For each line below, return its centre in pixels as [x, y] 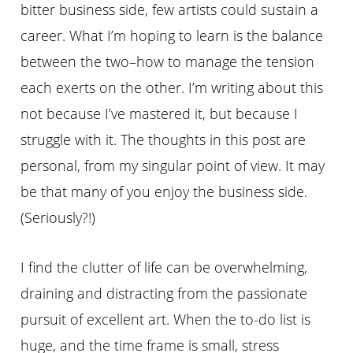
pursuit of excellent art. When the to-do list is [166, 319]
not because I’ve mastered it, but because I [160, 113]
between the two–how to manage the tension [168, 61]
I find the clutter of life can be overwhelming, [164, 267]
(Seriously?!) [58, 217]
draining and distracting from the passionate [164, 293]
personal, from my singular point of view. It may [173, 165]
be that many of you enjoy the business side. [164, 191]
